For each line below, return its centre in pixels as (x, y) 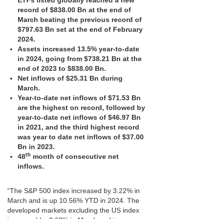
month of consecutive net (75, 156)
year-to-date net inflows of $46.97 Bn (79, 117)
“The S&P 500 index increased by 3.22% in (74, 191)
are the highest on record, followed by (81, 108)
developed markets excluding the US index (73, 210)
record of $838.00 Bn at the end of (74, 10)
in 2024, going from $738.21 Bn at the (80, 59)
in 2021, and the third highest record (78, 127)
